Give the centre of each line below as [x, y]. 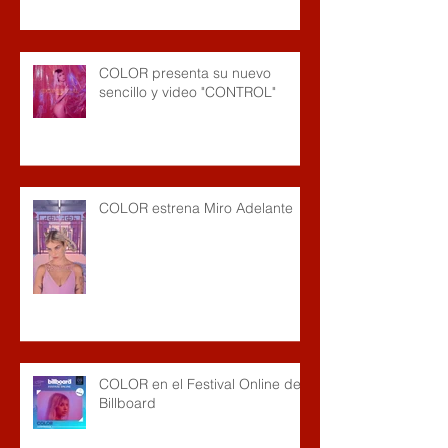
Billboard [127, 402]
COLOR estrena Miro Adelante [196, 207]
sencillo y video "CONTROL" [187, 91]
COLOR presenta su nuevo [185, 72]
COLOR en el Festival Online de [200, 383]
